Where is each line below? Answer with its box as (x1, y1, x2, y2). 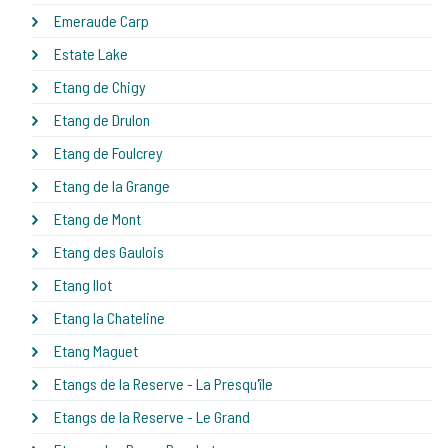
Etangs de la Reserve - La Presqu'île (54, 373, 273, 393)
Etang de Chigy (54, 76, 146, 96)
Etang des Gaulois (54, 241, 164, 261)
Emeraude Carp (54, 10, 149, 30)
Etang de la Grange (54, 175, 170, 195)
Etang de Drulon (54, 109, 150, 129)
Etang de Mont (54, 208, 141, 228)
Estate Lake (54, 43, 128, 63)
